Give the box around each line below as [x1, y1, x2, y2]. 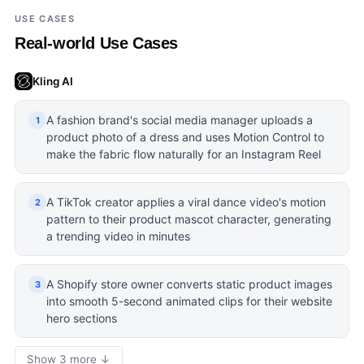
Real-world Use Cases [15, 34, 178, 52]
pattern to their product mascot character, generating [46, 212, 331, 226]
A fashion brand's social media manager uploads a [46, 113, 313, 127]
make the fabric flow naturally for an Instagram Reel [46, 147, 321, 161]
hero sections [46, 311, 117, 325]
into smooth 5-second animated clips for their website [46, 294, 332, 308]
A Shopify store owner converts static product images [46, 277, 332, 291]
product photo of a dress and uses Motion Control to [46, 130, 324, 144]
